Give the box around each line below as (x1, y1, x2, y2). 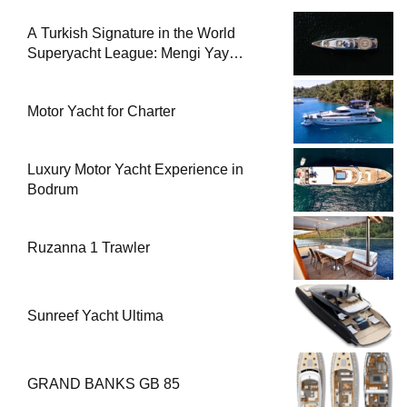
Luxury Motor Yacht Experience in (27, 161, 243, 177)
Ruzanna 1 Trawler (27, 239, 150, 255)
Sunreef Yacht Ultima (27, 307, 164, 323)
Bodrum (27, 181, 78, 197)
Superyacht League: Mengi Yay (27, 45, 229, 61)
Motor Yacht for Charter (27, 103, 175, 119)
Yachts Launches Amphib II (27, 65, 203, 81)
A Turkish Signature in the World (27, 25, 235, 41)
